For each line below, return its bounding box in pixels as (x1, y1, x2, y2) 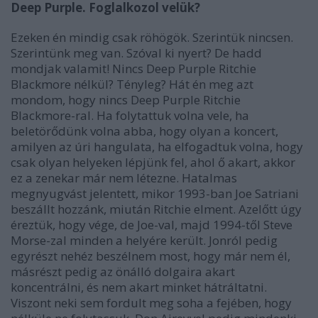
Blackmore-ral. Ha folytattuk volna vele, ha (11, 107, 249, 124)
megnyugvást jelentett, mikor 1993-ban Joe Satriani (11, 185, 299, 202)
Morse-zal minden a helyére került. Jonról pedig (11, 232, 278, 249)
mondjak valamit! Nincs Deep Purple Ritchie (11, 60, 256, 77)
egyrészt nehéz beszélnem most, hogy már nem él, (11, 248, 290, 265)
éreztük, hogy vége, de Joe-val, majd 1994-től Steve (11, 216, 292, 234)
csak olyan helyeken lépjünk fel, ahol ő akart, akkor (11, 154, 295, 171)
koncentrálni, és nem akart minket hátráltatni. (11, 279, 267, 296)
